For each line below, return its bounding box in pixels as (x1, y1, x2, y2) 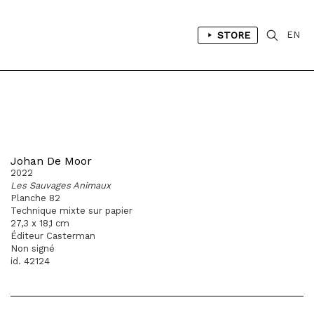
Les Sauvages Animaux (11, 180, 111, 191)
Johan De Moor (11, 154, 92, 168)
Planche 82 (11, 193, 60, 203)
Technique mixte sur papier (11, 205, 132, 216)
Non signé (11, 243, 55, 254)
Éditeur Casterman (11, 231, 95, 241)
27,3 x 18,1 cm (11, 218, 69, 228)
